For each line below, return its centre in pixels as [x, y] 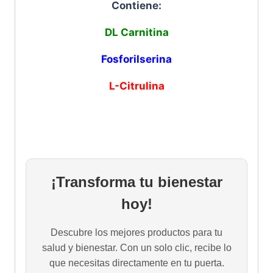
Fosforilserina [136, 59]
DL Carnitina [136, 33]
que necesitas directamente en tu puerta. [136, 263]
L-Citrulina [136, 86]
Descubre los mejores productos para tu [136, 233]
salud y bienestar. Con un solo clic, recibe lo [136, 248]
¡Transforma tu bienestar [136, 182]
